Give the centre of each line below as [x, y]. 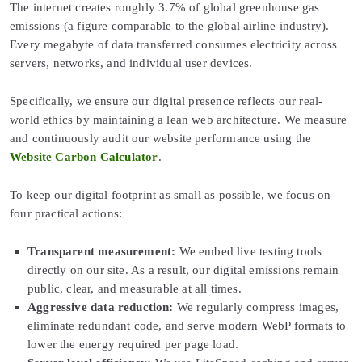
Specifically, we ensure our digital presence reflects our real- [166, 101]
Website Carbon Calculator [84, 156]
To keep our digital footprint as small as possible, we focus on [170, 194]
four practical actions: [66, 213]
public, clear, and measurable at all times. [135, 288]
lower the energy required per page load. [133, 344]
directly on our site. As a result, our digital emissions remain [183, 269]
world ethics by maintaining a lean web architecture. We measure [179, 119]
